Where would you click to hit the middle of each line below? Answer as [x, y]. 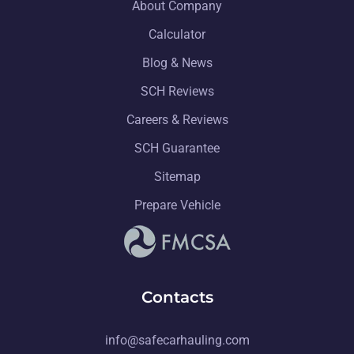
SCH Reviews [177, 91]
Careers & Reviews [177, 119]
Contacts [177, 297]
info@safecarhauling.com [177, 340]
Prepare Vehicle [177, 205]
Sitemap [177, 176]
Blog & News [177, 62]
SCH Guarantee [177, 148]
